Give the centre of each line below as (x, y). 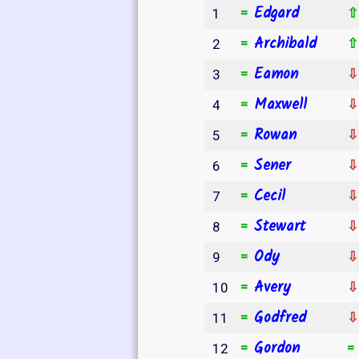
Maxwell (280, 105)
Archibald (285, 44)
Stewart (280, 226)
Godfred (280, 318)
